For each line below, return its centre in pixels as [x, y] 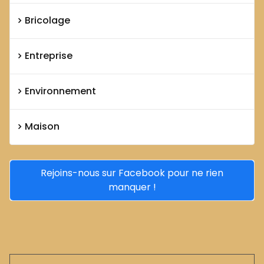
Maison [42, 127]
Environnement [60, 91]
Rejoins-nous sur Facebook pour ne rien [132, 173]
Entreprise [49, 56]
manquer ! [132, 187]
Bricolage [47, 21]
